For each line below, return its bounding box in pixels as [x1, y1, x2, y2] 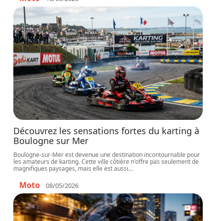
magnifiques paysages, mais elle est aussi [13, 164, 129, 173]
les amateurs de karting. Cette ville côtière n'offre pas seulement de [13, 157, 199, 166]
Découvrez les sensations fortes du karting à [13, 125, 200, 137]
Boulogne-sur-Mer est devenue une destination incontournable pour [13, 150, 200, 159]
